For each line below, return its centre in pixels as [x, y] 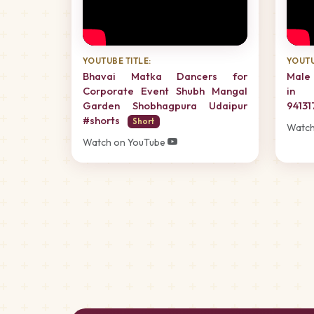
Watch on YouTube [125, 142]
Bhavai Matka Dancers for [165, 76]
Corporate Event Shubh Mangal [165, 91]
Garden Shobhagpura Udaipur [165, 105]
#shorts [102, 120]
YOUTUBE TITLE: [117, 60]
